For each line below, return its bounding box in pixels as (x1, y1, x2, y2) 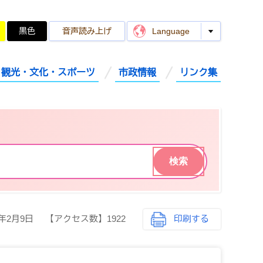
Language (152, 26, 190, 36)
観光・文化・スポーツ (1, 68, 95, 77)
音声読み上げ (62, 26, 112, 36)
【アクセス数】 (45, 214, 107, 224)
